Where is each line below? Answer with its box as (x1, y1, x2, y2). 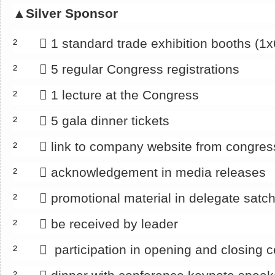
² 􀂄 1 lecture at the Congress (13, 88, 199, 103)
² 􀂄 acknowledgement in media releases (13, 165, 266, 180)
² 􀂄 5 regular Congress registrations (13, 62, 239, 77)
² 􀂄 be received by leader (13, 217, 178, 231)
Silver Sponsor (26, 6, 118, 21)
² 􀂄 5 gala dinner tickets (13, 114, 169, 128)
